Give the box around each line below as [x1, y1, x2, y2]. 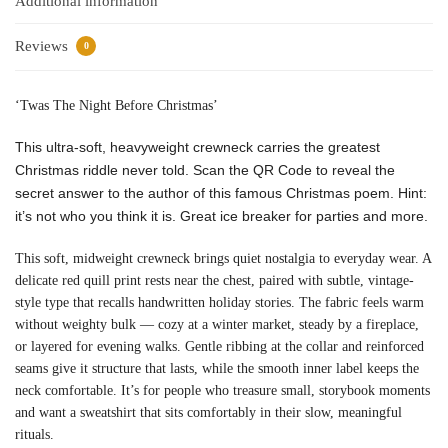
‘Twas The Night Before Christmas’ [15, 97, 218, 113]
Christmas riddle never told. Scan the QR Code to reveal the [15, 162, 395, 179]
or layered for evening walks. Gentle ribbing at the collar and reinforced [15, 338, 424, 354]
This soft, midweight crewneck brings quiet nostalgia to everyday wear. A [15, 250, 431, 266]
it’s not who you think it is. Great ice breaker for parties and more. [15, 208, 432, 225]
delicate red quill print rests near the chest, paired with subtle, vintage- [15, 272, 414, 288]
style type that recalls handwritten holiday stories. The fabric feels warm [15, 294, 424, 310]
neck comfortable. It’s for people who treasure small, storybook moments [15, 382, 430, 398]
